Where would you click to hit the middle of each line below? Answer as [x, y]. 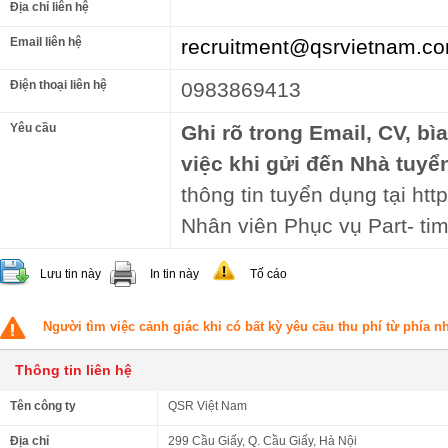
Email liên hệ [46, 42]
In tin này [174, 274]
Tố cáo [268, 274]
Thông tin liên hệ [73, 370]
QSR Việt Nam [207, 406]
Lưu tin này [70, 274]
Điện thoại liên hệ [58, 85]
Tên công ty [43, 406]
